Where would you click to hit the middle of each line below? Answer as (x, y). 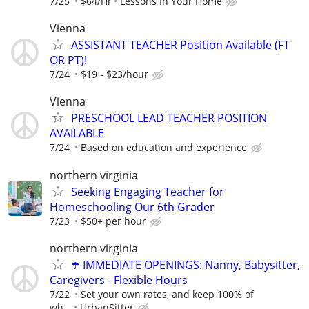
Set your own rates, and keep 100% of (167, 294)
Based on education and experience (164, 148)
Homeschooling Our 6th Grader (132, 207)
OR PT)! (68, 60)
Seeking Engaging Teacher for (148, 191)
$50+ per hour (113, 221)
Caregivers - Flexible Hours (119, 280)
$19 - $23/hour (114, 74)
